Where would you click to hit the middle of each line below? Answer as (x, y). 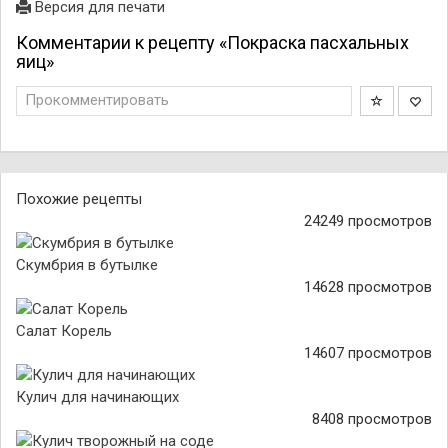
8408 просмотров (372, 419)
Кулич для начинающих (97, 397)
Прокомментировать (97, 100)
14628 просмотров (368, 287)
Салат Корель (64, 331)
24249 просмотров (368, 221)
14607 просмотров (368, 353)
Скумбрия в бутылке (87, 265)
